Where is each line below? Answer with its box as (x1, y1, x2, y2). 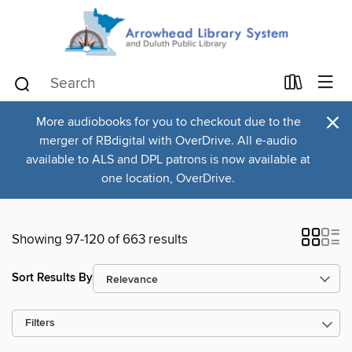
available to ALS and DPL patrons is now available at (26, 151, 310, 167)
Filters (25, 316, 55, 330)
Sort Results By (12, 270, 93, 286)
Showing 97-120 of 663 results (12, 230, 188, 248)
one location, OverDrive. (101, 170, 235, 186)
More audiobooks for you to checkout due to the (35, 113, 301, 130)
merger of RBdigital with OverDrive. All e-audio (39, 132, 297, 148)
